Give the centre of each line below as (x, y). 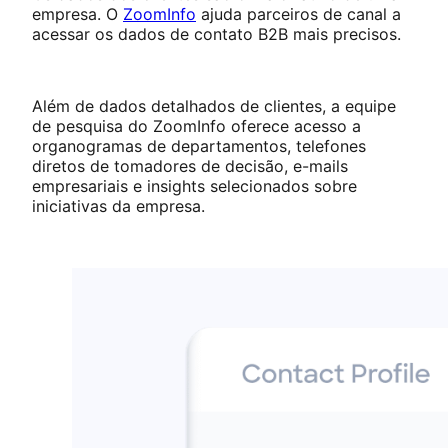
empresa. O (77, 14)
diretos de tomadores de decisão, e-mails (190, 166)
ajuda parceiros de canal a (298, 14)
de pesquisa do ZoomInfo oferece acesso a (196, 126)
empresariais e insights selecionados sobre (194, 186)
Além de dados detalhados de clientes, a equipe (214, 106)
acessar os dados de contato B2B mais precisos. (216, 34)
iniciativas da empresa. (121, 206)
